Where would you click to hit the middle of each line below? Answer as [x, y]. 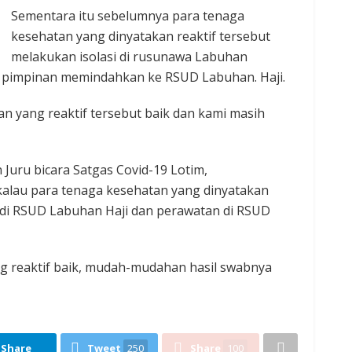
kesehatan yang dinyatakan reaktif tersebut [141, 37]
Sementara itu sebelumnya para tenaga [128, 16]
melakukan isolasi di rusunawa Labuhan [129, 57]
